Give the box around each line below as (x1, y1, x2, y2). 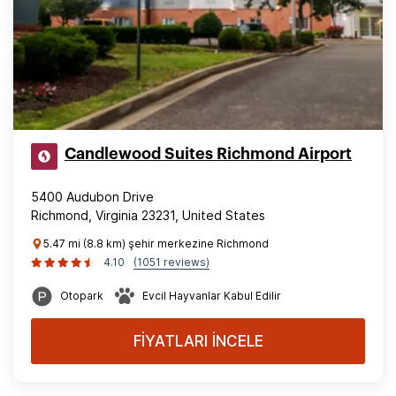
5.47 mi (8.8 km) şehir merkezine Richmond (43, 237, 269, 250)
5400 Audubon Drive (31, 189, 154, 204)
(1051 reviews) (133, 255, 209, 269)
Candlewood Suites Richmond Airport (65, 146, 352, 162)
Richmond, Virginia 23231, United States (31, 208, 265, 223)
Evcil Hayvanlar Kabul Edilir (142, 289, 281, 302)
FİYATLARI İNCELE (133, 332, 263, 350)
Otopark (60, 289, 103, 302)
